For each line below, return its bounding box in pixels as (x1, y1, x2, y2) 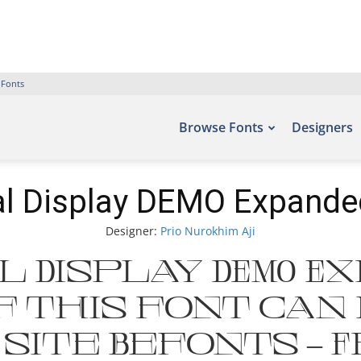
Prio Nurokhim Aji (160, 223, 255, 239)
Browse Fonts (179, 118, 263, 136)
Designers (292, 118, 353, 136)
